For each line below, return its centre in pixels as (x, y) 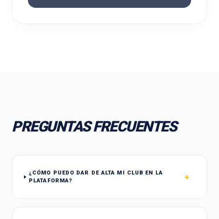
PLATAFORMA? (51, 181)
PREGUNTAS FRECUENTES (94, 126)
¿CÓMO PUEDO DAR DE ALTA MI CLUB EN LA (96, 173)
